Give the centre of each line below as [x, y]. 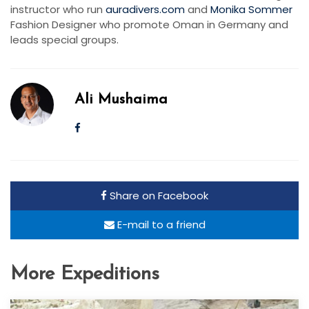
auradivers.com [145, 10]
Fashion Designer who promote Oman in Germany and [149, 25]
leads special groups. [64, 40]
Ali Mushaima [121, 100]
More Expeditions [85, 275]
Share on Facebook [158, 196]
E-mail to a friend [160, 225]
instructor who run [58, 10]
